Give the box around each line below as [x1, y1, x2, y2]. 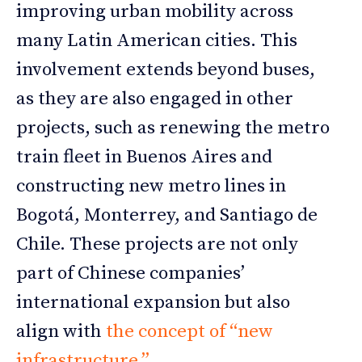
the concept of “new [106, 319, 273, 343]
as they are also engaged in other [16, 86, 293, 111]
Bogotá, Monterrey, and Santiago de [16, 203, 318, 227]
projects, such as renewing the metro [16, 116, 330, 140]
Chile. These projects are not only [16, 232, 298, 256]
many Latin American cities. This [16, 28, 297, 53]
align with [16, 319, 106, 343]
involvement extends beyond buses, [16, 57, 315, 82]
